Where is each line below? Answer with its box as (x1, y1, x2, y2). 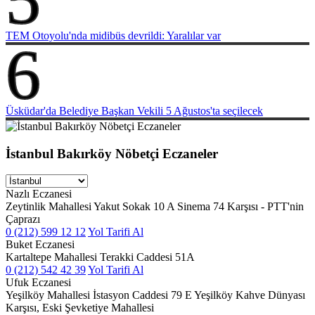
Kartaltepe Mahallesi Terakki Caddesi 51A (6, 251, 195, 264)
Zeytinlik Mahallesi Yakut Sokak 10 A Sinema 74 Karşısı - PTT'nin (6, 200, 304, 213)
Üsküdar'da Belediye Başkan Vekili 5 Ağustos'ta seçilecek (6, 104, 263, 117)
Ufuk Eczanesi (6, 276, 71, 289)
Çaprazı (6, 213, 40, 226)
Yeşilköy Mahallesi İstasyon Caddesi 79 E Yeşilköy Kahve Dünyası (6, 289, 305, 302)
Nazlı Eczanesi (6, 188, 72, 200)
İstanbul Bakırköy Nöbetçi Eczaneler (6, 146, 218, 161)
